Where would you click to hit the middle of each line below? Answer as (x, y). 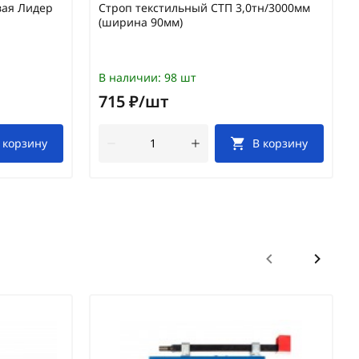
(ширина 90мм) (141, 22)
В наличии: (130, 77)
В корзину (280, 143)
